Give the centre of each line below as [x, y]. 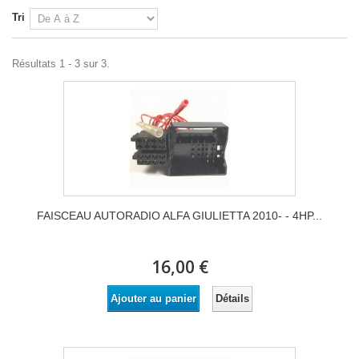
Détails [232, 298]
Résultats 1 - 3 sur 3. [61, 64]
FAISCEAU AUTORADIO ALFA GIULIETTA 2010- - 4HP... [179, 216]
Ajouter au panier [153, 298]
